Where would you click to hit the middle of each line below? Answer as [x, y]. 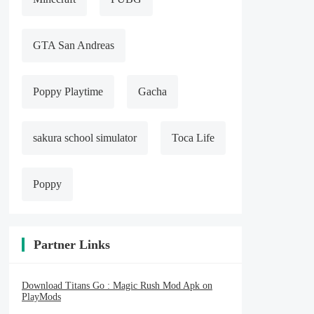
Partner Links [72, 245]
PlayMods [41, 297]
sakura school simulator [85, 138]
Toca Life [193, 138]
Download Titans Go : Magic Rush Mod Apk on [117, 286]
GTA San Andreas [74, 45]
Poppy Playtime [68, 91]
